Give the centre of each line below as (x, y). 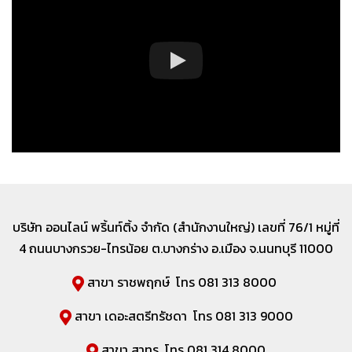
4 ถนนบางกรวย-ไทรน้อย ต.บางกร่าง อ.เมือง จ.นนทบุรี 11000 (176, 249)
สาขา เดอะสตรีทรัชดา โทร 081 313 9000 (182, 316)
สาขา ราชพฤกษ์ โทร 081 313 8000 (182, 282)
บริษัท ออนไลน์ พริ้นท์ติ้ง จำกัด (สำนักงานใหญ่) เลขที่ (150, 227)
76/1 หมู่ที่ (314, 227)
